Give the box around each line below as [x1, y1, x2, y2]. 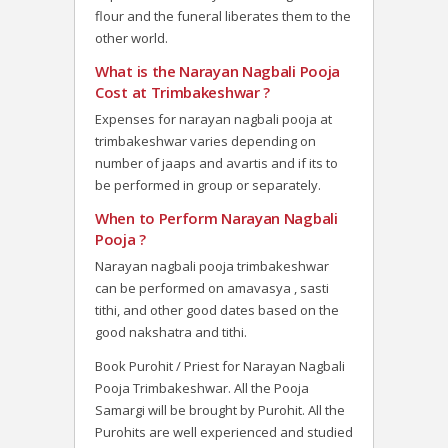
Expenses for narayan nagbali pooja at [95, 110, 332, 129]
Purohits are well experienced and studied [95, 423, 353, 442]
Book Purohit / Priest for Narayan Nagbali [95, 357, 345, 376]
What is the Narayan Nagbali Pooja [95, 61, 341, 82]
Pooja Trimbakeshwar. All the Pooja [95, 379, 309, 398]
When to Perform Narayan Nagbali [95, 208, 338, 229]
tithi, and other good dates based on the [95, 301, 339, 320]
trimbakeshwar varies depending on [95, 132, 316, 151]
